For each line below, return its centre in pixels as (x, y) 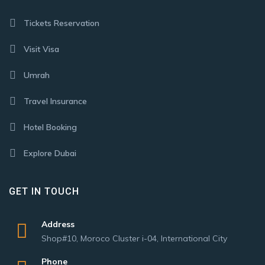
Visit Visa (41, 49)
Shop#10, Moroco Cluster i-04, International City (134, 238)
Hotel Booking (50, 127)
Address (58, 224)
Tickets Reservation (62, 23)
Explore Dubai (50, 153)
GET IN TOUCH (44, 191)
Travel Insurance (55, 101)
